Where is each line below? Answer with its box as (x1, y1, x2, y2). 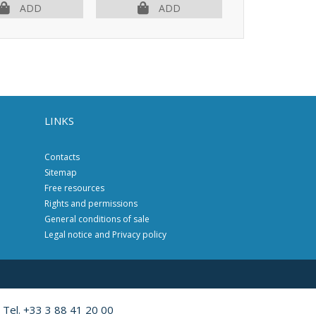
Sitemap (44, 166, 77, 178)
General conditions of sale (44, 213, 150, 225)
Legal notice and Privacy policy (44, 229, 166, 241)
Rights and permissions (44, 197, 138, 209)
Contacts (44, 151, 80, 163)
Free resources (44, 182, 104, 194)
